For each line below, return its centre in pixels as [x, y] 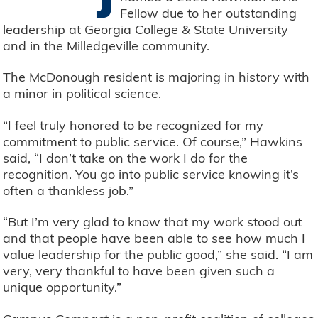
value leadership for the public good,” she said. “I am [158, 255]
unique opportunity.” [62, 287]
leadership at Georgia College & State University [146, 29]
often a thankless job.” [68, 190]
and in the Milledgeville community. [106, 45]
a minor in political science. [82, 94]
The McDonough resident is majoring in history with [157, 77]
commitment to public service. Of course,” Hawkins [153, 141]
